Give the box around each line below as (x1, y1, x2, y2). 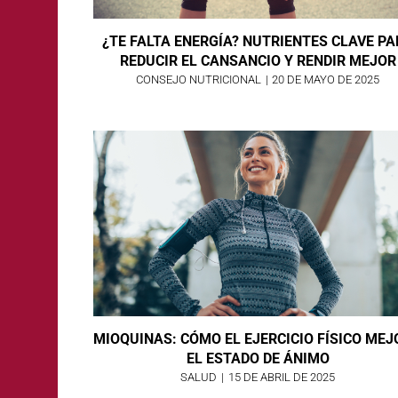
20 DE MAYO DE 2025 (272, 73, 380, 87)
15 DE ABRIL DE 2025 (227, 370, 335, 384)
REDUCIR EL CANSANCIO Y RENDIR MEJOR (119, 52, 396, 70)
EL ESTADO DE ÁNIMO (186, 349, 330, 367)
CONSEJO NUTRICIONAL (135, 73, 261, 87)
